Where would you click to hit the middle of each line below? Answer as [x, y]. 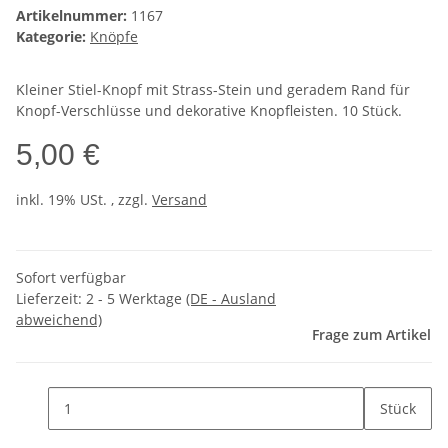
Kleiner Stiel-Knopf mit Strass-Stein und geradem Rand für [213, 90]
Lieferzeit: [51, 299]
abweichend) [59, 320]
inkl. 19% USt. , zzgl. [84, 200]
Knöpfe [114, 37]
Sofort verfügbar [71, 278]
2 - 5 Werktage [136, 299]
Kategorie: [53, 37]
